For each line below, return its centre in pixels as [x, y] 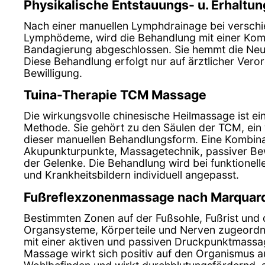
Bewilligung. [53, 73]
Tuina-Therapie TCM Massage [115, 95]
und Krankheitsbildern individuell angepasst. [131, 175]
